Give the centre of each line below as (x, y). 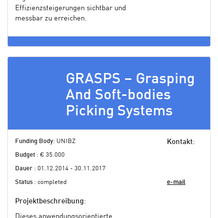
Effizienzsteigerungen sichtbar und (71, 8)
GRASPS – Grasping (130, 79)
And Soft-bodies (118, 95)
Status (24, 182)
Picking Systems (119, 111)
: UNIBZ (64, 141)
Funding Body (34, 141)
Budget (25, 155)
